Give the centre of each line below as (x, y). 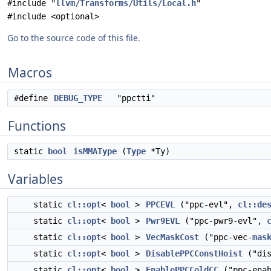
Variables (35, 179)
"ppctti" (129, 98)
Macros (30, 73)
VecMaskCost (172, 237)
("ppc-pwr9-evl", (223, 221)
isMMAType (95, 151)
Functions (37, 126)
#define (33, 98)
